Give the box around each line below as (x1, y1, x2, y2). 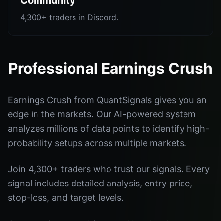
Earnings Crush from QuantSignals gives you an (8, 95, 207, 105)
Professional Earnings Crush (8, 59, 213, 77)
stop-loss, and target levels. (8, 192, 124, 203)
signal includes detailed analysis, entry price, (8, 178, 192, 188)
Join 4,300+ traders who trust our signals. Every (8, 164, 210, 174)
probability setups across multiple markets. (8, 138, 186, 148)
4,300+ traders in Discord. (20, 12, 118, 22)
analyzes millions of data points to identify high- (8, 123, 209, 134)
